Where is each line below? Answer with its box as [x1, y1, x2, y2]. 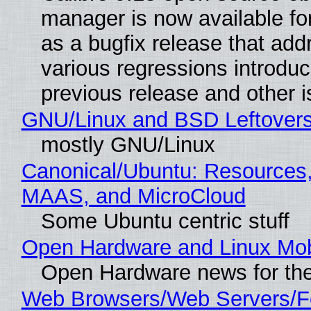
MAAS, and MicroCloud [21, 183, 246, 208]
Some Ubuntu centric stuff [40, 208, 289, 233]
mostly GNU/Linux [40, 132, 215, 157]
